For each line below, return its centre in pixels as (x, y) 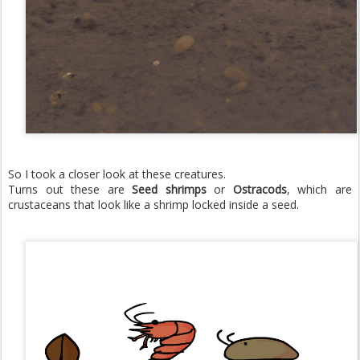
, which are (319, 190)
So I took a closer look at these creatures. (117, 174)
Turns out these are (70, 190)
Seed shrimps (169, 190)
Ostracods (260, 190)
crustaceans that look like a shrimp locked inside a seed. (153, 205)
